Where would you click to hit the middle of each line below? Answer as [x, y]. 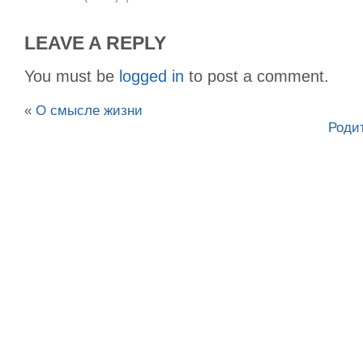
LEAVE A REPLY [95, 43]
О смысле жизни [89, 110]
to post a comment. [256, 76]
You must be [72, 76]
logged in [152, 76]
